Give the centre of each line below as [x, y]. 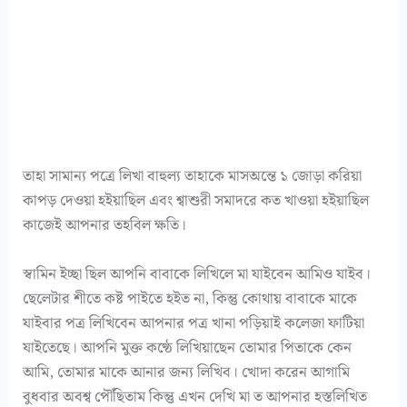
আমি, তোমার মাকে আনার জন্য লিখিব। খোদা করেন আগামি [187, 372]
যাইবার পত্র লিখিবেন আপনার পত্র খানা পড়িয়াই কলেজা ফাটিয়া [194, 323]
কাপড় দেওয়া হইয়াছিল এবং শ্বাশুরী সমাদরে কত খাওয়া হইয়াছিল [196, 201]
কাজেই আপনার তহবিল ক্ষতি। [105, 226]
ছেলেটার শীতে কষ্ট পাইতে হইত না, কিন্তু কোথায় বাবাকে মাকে [190, 298]
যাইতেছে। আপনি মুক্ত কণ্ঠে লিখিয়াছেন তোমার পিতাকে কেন [188, 347]
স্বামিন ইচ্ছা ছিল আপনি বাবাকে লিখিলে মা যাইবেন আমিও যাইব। [197, 274]
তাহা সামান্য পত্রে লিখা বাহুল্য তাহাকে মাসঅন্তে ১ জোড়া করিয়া [193, 177]
